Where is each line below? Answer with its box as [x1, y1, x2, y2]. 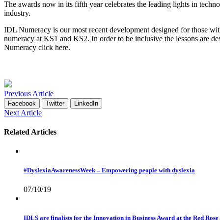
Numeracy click [4, 43, 55, 52]
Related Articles [4, 127, 56, 136]
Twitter [46, 99, 64, 107]
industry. [4, 9, 30, 18]
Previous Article [4, 89, 54, 98]
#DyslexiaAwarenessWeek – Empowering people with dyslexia [24, 166, 195, 174]
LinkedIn [74, 99, 98, 107]
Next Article [4, 108, 42, 117]
